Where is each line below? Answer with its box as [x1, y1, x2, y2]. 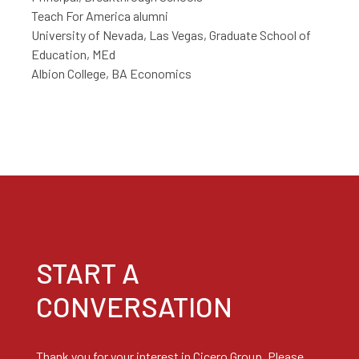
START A [35, 256, 139, 290]
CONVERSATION [35, 289, 232, 324]
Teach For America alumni [31, 8, 168, 24]
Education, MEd [31, 46, 115, 63]
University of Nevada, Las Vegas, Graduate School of [31, 27, 311, 43]
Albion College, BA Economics [31, 66, 192, 82]
